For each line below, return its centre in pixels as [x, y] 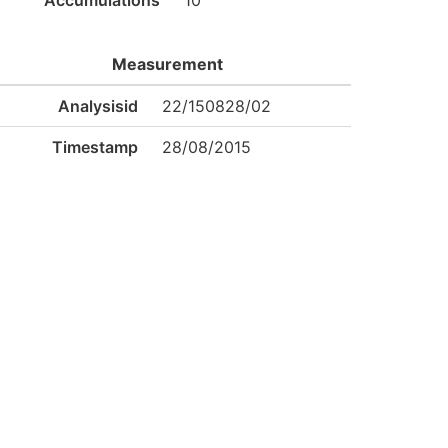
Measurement [167, 64]
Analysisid [97, 106]
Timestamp [94, 147]
